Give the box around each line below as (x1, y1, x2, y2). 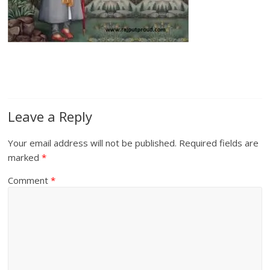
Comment (8, 174, 51, 186)
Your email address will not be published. (8, 137, 177, 149)
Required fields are (179, 137, 259, 149)
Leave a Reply (8, 107, 93, 125)
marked (8, 151, 42, 163)
